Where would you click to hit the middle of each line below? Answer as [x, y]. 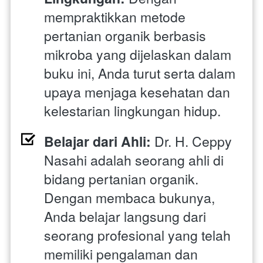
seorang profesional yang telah [137, 235]
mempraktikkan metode [115, 16]
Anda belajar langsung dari [125, 216]
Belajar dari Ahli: [97, 141]
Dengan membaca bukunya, [129, 197]
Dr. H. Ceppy [191, 141]
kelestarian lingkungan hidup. [132, 110]
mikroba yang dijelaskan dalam [138, 54]
